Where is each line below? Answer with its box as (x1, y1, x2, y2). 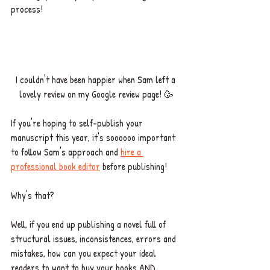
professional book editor (11, 159, 100, 173)
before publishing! (100, 159, 169, 173)
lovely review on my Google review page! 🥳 (19, 87, 174, 101)
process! (11, 2, 45, 16)
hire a (121, 145, 143, 159)
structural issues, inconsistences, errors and (11, 231, 178, 245)
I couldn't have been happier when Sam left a (15, 72, 178, 86)
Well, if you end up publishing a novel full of (11, 217, 168, 231)
